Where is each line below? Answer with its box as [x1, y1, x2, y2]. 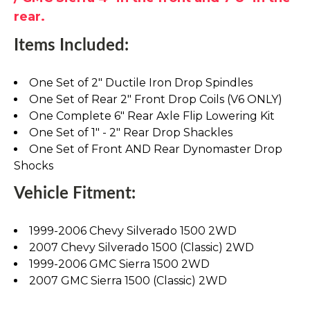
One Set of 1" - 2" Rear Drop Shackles [29, 126, 232, 140]
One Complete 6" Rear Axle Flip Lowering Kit [29, 109, 275, 123]
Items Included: [14, 37, 129, 55]
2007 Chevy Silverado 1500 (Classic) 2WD [29, 241, 254, 255]
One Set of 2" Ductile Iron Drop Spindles [29, 76, 253, 90]
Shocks [14, 159, 53, 173]
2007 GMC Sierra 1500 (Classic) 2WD [29, 274, 227, 288]
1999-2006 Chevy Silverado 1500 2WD [29, 224, 237, 238]
